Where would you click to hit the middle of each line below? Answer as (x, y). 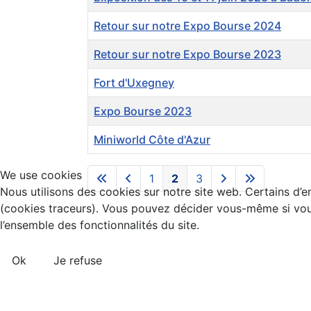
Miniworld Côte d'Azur (152, 140)
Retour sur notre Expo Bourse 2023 (187, 54)
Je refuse (78, 260)
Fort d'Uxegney (134, 83)
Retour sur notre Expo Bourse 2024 (187, 26)
